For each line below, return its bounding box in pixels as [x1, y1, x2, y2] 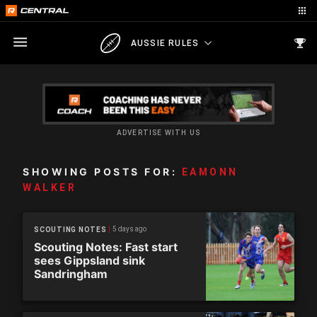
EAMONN [181, 166, 238, 178]
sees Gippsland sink [34, 253, 145, 267]
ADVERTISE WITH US [116, 129, 201, 137]
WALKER [23, 182, 76, 193]
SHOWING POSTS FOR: [23, 166, 182, 178]
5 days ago [112, 225, 146, 233]
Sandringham [34, 267, 108, 281]
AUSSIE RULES [130, 38, 200, 48]
